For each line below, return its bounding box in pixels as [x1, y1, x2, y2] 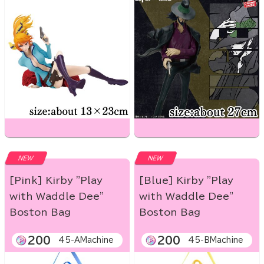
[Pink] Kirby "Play [9, 176, 103, 186]
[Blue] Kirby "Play [139, 176, 233, 186]
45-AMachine [58, 236, 114, 245]
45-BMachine [188, 236, 243, 245]
